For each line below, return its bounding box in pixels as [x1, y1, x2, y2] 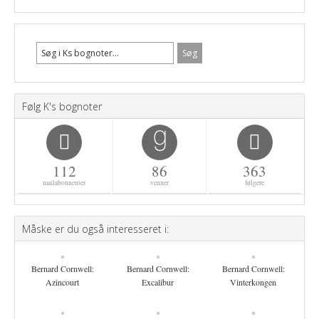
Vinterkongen [230, 276, 277, 288]
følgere [245, 178, 265, 187]
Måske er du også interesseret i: [22, 222, 169, 236]
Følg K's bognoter [22, 100, 102, 113]
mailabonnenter [43, 178, 86, 187]
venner [150, 178, 169, 187]
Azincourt [46, 276, 80, 288]
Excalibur [142, 276, 174, 288]
